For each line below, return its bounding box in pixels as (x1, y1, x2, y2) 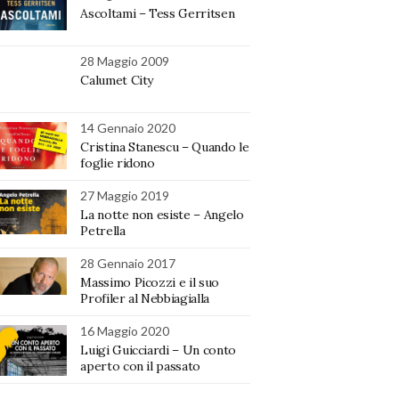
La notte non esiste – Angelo (80, 206, 244, 223)
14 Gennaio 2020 (80, 119, 176, 135)
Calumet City (80, 71, 154, 88)
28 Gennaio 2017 (80, 255, 176, 271)
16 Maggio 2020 (80, 322, 170, 338)
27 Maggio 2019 (80, 187, 170, 203)
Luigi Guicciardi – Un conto (80, 341, 236, 358)
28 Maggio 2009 (80, 53, 170, 69)
